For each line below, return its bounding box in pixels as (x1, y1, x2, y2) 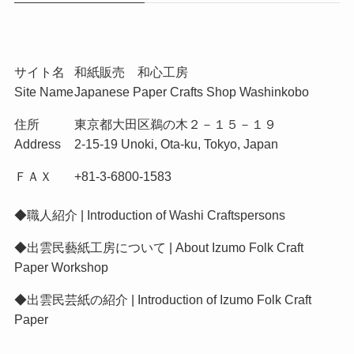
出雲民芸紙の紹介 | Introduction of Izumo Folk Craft (26, 292, 311, 307)
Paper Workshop (13, 260, 108, 275)
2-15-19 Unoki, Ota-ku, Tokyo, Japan (73, 137, 278, 152)
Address (13, 137, 61, 152)
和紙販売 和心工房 (73, 65, 188, 80)
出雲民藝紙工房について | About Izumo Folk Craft (26, 240, 303, 255)
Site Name (13, 85, 73, 100)
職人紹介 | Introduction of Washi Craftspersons (26, 208, 285, 223)
